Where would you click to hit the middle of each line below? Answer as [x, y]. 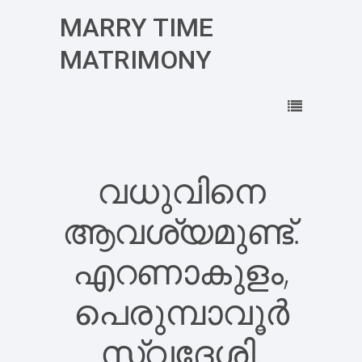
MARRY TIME [137, 27]
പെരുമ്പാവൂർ [181, 311]
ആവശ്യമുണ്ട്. [181, 231]
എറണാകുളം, [181, 271]
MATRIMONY [136, 60]
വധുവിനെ [181, 190]
